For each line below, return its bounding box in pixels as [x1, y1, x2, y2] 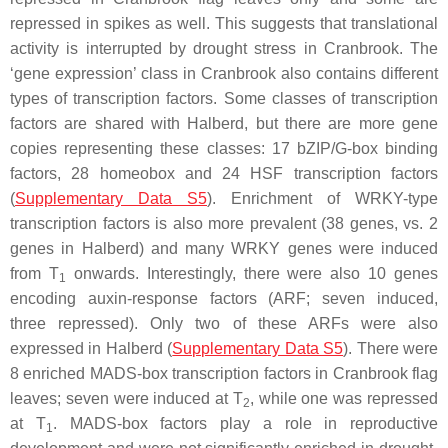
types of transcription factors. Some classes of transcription [10, 89, 438, 107]
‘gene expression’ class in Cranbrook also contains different [10, 64, 438, 82]
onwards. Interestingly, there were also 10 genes [65, 264, 438, 282]
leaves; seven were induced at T [10, 389, 243, 407]
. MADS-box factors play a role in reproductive [52, 414, 438, 432]
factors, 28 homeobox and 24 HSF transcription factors [10, 164, 438, 182]
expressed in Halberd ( [10, 339, 173, 357]
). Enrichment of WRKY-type [207, 189, 438, 207]
